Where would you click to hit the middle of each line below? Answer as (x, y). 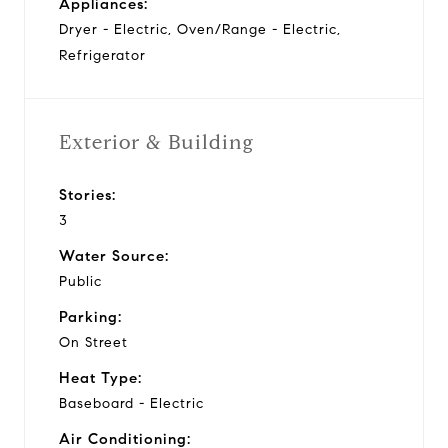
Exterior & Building (156, 142)
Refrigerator (102, 55)
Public (80, 281)
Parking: (90, 316)
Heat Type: (100, 377)
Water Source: (114, 255)
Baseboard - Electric (131, 403)
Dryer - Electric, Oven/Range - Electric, (200, 29)
